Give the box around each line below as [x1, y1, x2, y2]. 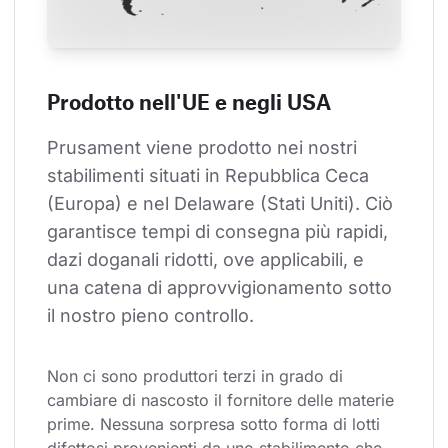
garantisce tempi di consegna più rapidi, [47, 221, 393, 243]
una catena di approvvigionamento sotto [47, 277, 397, 299]
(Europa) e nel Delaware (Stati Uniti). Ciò [47, 193, 398, 215]
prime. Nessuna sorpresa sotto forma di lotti [47, 414, 385, 435]
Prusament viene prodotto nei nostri [47, 137, 362, 159]
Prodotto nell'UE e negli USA [47, 89, 331, 115]
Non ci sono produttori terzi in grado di [47, 366, 348, 387]
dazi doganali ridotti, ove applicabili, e [47, 249, 369, 271]
